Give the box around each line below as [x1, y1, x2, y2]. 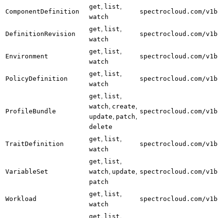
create [112, 102, 135, 110]
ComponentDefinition [5, 7, 79, 15]
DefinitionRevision [5, 30, 75, 37]
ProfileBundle [5, 107, 56, 115]
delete [89, 123, 112, 130]
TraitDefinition [5, 140, 64, 147]
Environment [5, 52, 48, 60]
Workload [5, 195, 36, 202]
